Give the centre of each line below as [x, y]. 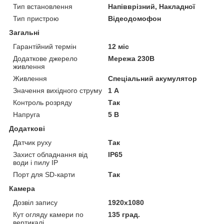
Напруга [26, 114]
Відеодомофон [135, 18]
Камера [22, 188]
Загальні [24, 32]
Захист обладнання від [50, 154]
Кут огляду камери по [48, 214]
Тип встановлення [43, 6]
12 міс [119, 46]
